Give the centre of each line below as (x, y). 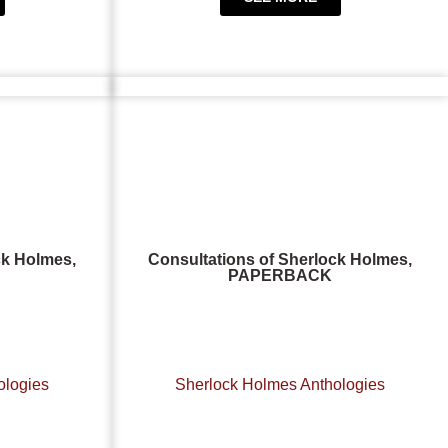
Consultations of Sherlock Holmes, (280, 259)
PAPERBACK (280, 275)
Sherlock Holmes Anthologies (280, 385)
